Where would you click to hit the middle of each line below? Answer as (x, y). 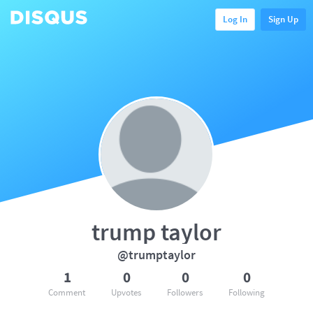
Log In (235, 19)
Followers (185, 292)
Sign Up (283, 19)
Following (247, 292)
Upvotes (126, 292)
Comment (67, 292)
